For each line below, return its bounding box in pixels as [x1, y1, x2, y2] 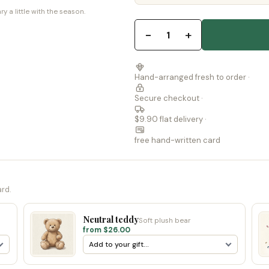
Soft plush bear [139, 216, 191, 225]
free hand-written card [134, 135, 220, 145]
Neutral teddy [83, 213, 139, 225]
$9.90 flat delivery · [134, 114, 207, 124]
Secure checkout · [134, 93, 203, 103]
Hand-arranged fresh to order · [134, 72, 250, 82]
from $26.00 [83, 225, 131, 235]
